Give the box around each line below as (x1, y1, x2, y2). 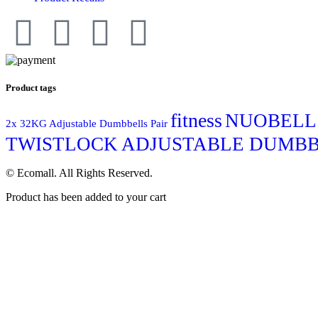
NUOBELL (225, 110, 317, 132)
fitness (170, 109, 222, 132)
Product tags (6, 82, 56, 94)
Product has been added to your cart (6, 191, 166, 204)
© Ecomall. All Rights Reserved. (6, 167, 153, 180)
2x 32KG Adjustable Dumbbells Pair (6, 118, 168, 130)
